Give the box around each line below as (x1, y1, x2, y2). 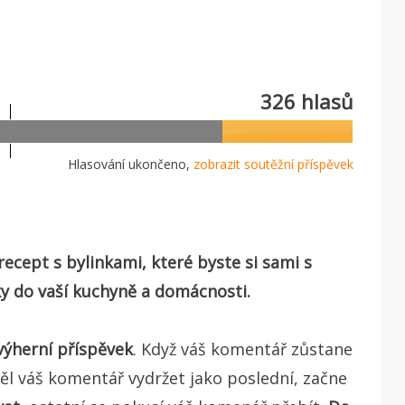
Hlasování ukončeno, (68, 155, 193, 173)
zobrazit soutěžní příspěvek (193, 155, 353, 173)
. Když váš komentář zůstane (133, 337, 353, 360)
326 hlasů (260, 87, 353, 115)
